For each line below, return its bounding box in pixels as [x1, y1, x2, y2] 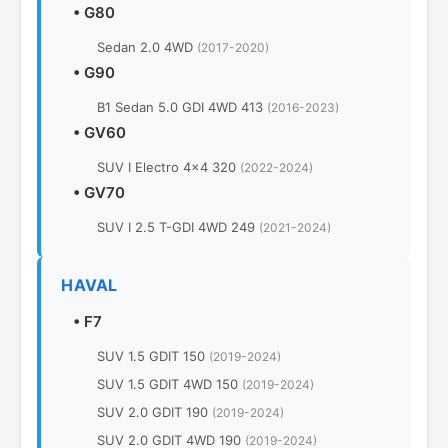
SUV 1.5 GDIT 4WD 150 [97, 376, 242, 392]
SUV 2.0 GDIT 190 [97, 404, 212, 420]
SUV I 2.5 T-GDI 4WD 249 [97, 219, 259, 235]
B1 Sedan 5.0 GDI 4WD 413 [97, 99, 267, 115]
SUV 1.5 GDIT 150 [97, 348, 209, 364]
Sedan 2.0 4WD [97, 39, 197, 55]
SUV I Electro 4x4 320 [97, 159, 240, 175]
